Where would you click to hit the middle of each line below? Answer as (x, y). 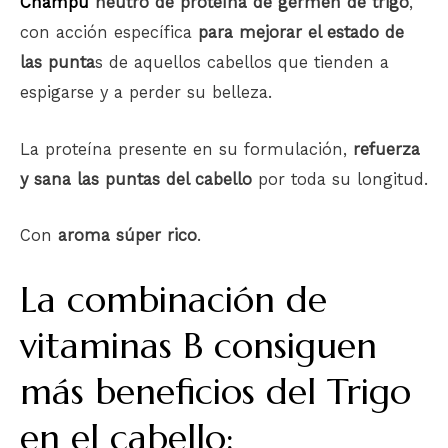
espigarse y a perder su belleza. (146, 93)
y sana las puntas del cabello (136, 179)
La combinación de (173, 300)
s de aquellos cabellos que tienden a (242, 63)
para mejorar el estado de (301, 33)
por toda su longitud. (340, 179)
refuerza (386, 149)
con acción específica (109, 33)
